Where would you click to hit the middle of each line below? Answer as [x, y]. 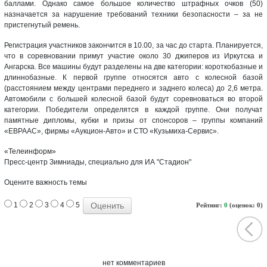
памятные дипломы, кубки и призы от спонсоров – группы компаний [133, 120]
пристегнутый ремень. [42, 25]
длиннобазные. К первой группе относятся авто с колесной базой [133, 77]
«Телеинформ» [30, 151]
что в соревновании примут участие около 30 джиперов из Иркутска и [133, 56]
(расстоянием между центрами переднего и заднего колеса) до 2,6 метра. [133, 88]
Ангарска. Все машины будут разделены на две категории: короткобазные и [133, 66]
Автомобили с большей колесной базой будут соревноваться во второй [133, 99]
